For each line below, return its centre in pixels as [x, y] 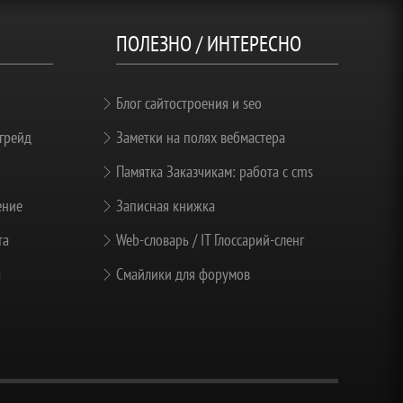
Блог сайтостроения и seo [188, 103]
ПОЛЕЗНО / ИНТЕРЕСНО [208, 44]
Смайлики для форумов [183, 273]
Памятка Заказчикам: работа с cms [214, 171]
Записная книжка [165, 205]
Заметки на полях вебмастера [200, 137]
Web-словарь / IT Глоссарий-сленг [210, 239]
